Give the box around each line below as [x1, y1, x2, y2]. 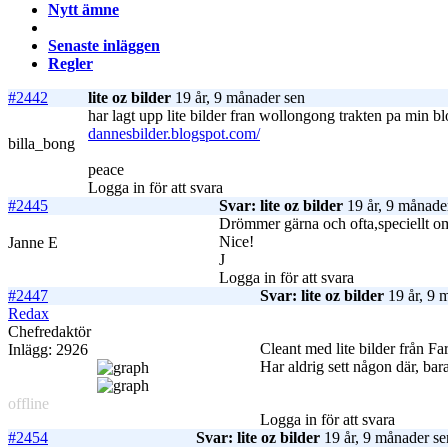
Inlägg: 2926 [8, 341, 88, 359]
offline [8, 395, 49, 413]
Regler [48, 55, 93, 73]
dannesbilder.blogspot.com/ [88, 125, 260, 143]
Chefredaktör [8, 323, 91, 341]
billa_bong [8, 135, 75, 153]
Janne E [8, 234, 58, 252]
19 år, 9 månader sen [171, 89, 305, 107]
